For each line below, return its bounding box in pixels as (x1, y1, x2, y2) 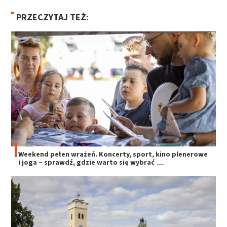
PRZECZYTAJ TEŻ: (16, 11, 89, 23)
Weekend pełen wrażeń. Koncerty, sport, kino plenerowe (18, 149, 208, 159)
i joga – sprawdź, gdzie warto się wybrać (18, 158, 155, 167)
